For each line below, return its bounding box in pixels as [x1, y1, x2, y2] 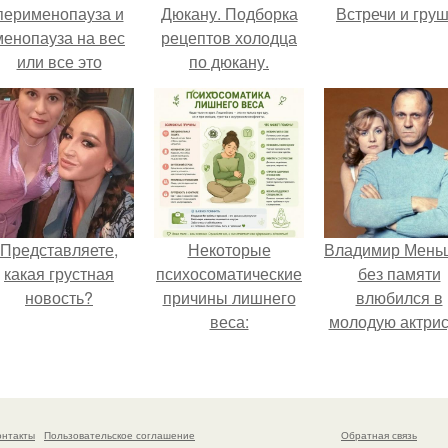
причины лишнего [162, 286, 296, 309]
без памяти [357, 262, 441, 285]
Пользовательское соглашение [44, 428, 195, 442]
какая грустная [4, 262, 114, 285]
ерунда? [28, 74, 90, 97]
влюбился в [355, 286, 443, 309]
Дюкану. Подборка [160, 2, 298, 25]
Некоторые [187, 238, 271, 261]
